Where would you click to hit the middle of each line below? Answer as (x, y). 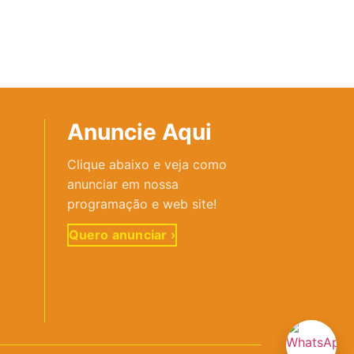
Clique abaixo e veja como (147, 164)
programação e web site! (141, 204)
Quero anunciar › (122, 235)
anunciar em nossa (122, 184)
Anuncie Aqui (139, 132)
